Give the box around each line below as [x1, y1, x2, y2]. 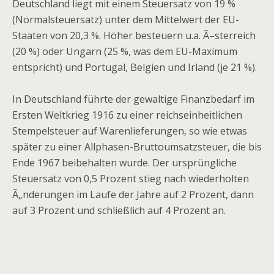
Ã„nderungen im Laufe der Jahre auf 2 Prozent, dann [12, 188, 254, 201]
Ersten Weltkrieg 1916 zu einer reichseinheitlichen [12, 108, 242, 122]
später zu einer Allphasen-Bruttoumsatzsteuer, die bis [12, 140, 262, 154]
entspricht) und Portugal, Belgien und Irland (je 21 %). [12, 61, 257, 74]
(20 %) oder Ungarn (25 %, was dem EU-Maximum [12, 45, 237, 58]
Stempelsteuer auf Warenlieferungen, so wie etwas [12, 124, 247, 138]
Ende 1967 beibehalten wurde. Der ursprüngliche [12, 156, 237, 169]
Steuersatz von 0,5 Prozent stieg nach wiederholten [12, 172, 249, 185]
